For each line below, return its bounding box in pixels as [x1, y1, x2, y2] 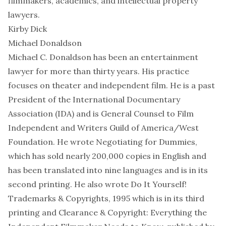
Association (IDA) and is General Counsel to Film [8, 108, 194, 119]
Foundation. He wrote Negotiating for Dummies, [8, 137, 197, 147]
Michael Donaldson [8, 38, 82, 48]
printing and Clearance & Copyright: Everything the [8, 207, 207, 217]
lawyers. [8, 10, 40, 20]
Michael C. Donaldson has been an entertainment [8, 52, 198, 62]
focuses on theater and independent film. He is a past [8, 80, 215, 90]
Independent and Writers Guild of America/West [8, 123, 199, 133]
